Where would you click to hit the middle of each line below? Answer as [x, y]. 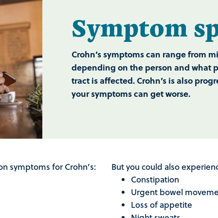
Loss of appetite [161, 205]
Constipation [155, 180]
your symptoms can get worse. [132, 94]
